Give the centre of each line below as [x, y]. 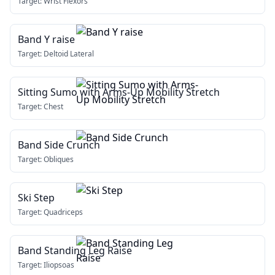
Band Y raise [46, 39]
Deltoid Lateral [69, 54]
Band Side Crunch [59, 145]
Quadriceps [63, 212]
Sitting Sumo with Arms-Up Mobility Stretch [119, 92]
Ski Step [36, 198]
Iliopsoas [59, 265]
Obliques [59, 159]
